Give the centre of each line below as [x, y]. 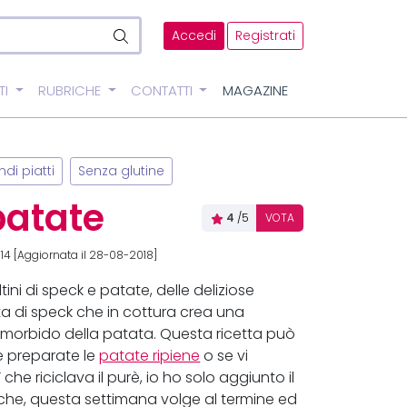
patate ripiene [150, 356]
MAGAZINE [256, 91]
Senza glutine [122, 172]
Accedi [194, 35]
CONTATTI [163, 91]
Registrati [265, 35]
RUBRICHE [71, 91]
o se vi [224, 356]
